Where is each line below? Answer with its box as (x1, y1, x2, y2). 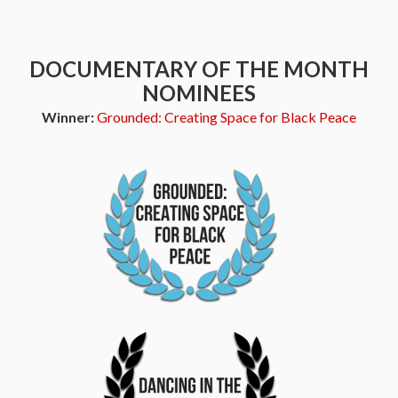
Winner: (42, 108, 97, 125)
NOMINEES (142, 80, 256, 106)
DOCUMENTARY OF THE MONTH (29, 56, 369, 82)
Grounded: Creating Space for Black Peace (97, 108, 356, 125)
